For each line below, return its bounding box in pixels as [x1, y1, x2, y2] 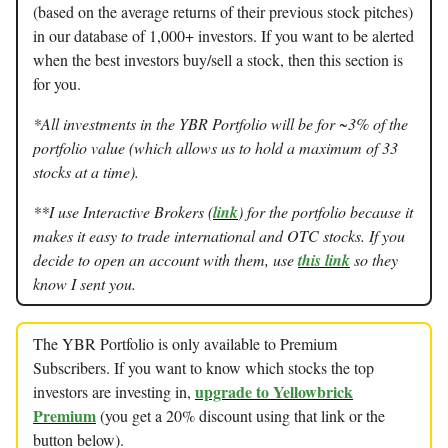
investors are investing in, [33, 381, 195, 402]
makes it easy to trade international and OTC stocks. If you [33, 225, 405, 246]
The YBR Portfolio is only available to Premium [33, 333, 337, 354]
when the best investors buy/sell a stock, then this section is [33, 49, 403, 70]
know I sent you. [33, 273, 136, 294]
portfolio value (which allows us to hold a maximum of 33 [33, 137, 398, 158]
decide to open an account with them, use [33, 249, 298, 270]
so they [350, 249, 398, 270]
